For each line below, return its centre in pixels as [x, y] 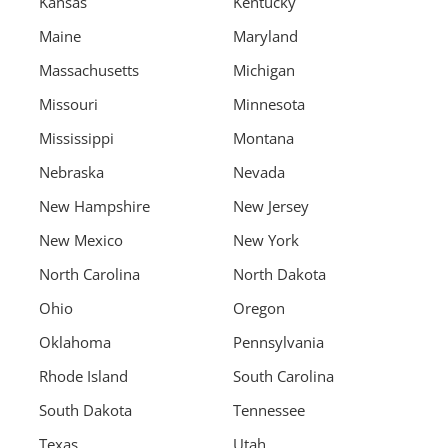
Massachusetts [89, 70]
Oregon [259, 308]
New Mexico [81, 240]
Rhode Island [83, 376]
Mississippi [76, 138]
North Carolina [89, 274]
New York [266, 240]
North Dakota [279, 274]
